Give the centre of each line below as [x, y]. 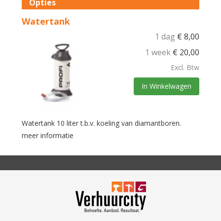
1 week [158, 53]
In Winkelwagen [166, 86]
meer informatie [48, 136]
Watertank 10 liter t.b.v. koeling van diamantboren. [101, 123]
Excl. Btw [185, 68]
